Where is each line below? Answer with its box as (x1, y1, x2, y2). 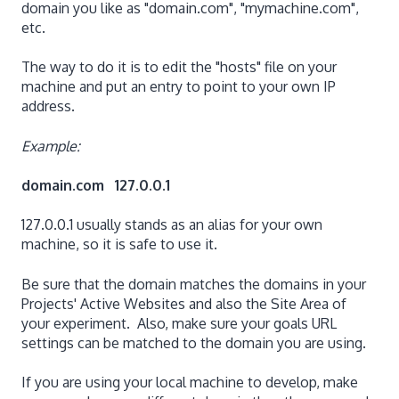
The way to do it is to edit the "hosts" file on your (21, 58, 337, 77)
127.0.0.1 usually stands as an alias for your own (21, 216, 322, 234)
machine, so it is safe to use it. (21, 235, 217, 254)
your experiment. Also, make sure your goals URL (21, 313, 337, 332)
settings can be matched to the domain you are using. (21, 333, 366, 352)
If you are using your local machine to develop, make (21, 373, 358, 392)
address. (21, 97, 75, 116)
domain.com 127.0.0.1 (21, 175, 170, 194)
